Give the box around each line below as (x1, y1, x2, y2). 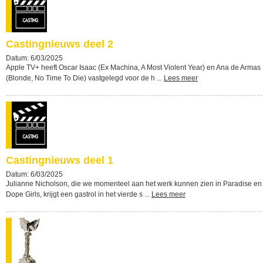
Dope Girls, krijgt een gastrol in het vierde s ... (6, 190, 151, 198)
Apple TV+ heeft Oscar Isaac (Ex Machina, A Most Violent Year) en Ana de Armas (6, 63, 261, 72)
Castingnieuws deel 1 (6, 154, 113, 166)
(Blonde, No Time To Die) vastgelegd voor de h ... (6, 74, 164, 82)
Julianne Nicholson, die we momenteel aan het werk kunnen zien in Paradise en (6, 180, 262, 188)
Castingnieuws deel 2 (6, 38, 113, 50)
